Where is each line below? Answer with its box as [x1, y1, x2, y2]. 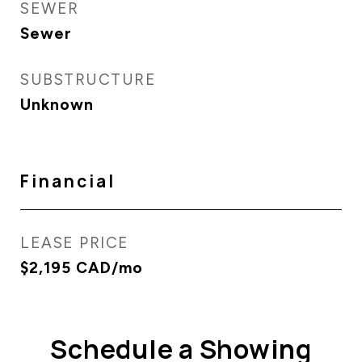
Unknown [20, 95, 94, 114]
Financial [20, 170, 116, 192]
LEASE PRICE [20, 234, 129, 252]
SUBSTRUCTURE [20, 70, 156, 89]
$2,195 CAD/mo [20, 259, 143, 277]
